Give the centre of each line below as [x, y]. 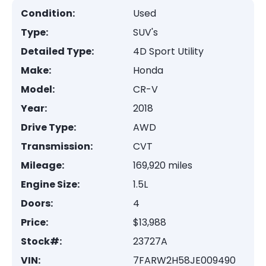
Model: [38, 89]
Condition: [48, 13]
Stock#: [41, 241]
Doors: [37, 203]
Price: [34, 222]
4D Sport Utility [168, 51]
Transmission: [57, 146]
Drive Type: [48, 127]
